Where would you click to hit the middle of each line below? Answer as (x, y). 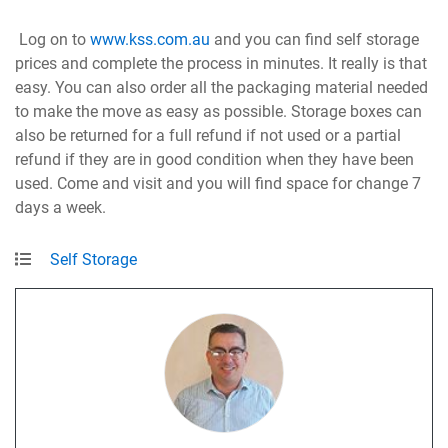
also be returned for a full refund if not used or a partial (208, 136)
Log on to (53, 40)
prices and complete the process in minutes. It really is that (221, 64)
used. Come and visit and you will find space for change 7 (218, 184)
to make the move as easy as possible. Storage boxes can (219, 112)
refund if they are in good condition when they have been (215, 160)
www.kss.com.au (150, 40)
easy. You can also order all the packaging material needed (222, 88)
